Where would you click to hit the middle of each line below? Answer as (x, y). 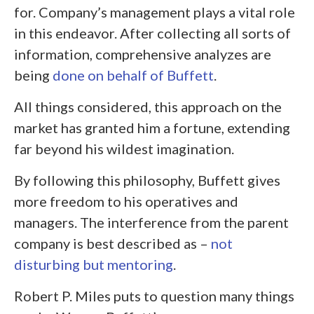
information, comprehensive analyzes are (143, 54)
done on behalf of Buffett (133, 75)
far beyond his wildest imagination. (124, 148)
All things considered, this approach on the (148, 106)
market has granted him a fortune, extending (152, 127)
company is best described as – (112, 243)
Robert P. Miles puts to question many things (154, 295)
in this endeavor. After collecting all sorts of (152, 33)
